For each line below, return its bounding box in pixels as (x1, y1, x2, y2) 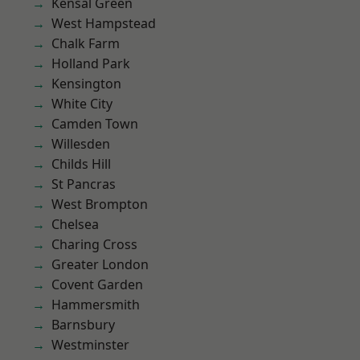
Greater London (51, 256, 149, 273)
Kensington (51, 75, 121, 92)
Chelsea (51, 215, 99, 233)
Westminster (51, 336, 129, 354)
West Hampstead (51, 14, 156, 32)
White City (51, 95, 112, 112)
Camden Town (51, 115, 138, 133)
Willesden (51, 135, 110, 153)
